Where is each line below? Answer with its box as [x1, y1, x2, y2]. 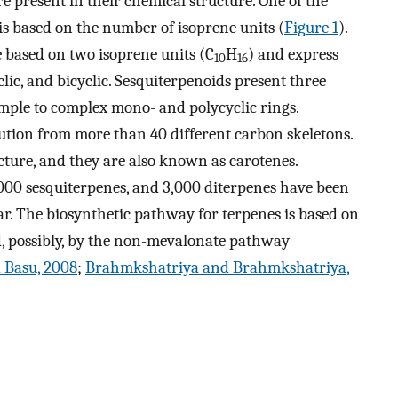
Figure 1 [284, 17, 338, 37]
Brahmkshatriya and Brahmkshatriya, [85, 257, 350, 277]
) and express [248, 44, 338, 64]
